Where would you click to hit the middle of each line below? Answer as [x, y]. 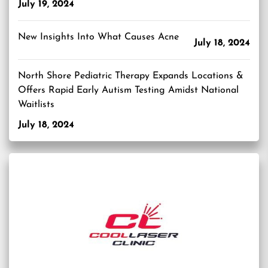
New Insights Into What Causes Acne [98, 37]
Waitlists [36, 105]
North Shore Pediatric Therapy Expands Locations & [131, 76]
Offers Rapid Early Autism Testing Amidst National [128, 90]
